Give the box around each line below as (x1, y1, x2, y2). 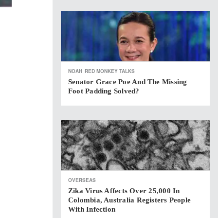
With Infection (68, 205, 116, 213)
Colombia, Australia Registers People (68, 196, 191, 204)
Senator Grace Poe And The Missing (68, 78, 187, 86)
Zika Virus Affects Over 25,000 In (68, 187, 180, 195)
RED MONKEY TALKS (85, 68, 135, 74)
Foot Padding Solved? (68, 87, 140, 95)
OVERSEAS (68, 177, 96, 183)
